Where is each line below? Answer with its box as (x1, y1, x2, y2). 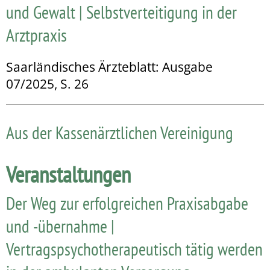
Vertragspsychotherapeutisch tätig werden (6, 237, 263, 260)
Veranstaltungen (6, 159, 131, 189)
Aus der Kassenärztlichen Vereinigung (6, 121, 233, 144)
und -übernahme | (6, 214, 115, 237)
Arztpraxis (6, 23, 67, 46)
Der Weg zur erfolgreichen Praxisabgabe (6, 191, 248, 215)
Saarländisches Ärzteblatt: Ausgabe (6, 58, 213, 75)
